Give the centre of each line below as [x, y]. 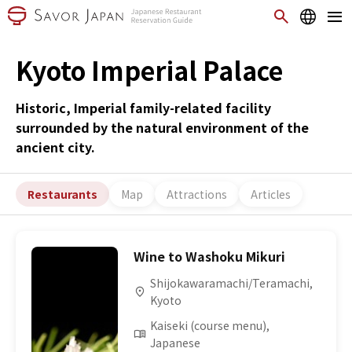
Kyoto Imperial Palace [149, 70]
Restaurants [62, 194]
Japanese [176, 343]
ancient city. [55, 147]
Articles [271, 194]
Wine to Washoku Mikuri [210, 256]
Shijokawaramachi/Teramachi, [232, 283]
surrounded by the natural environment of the [162, 127]
